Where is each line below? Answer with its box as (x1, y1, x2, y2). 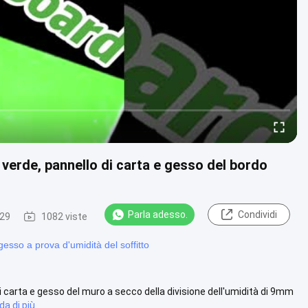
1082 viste (41, 210, 87, 222)
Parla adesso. (128, 209, 188, 220)
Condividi (237, 209, 277, 220)
